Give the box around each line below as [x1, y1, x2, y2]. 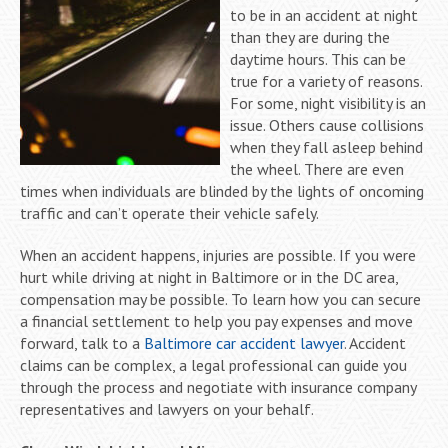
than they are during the [230, 26, 390, 47]
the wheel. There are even [230, 158, 404, 179]
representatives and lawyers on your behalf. [20, 398, 314, 419]
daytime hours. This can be [230, 48, 406, 69]
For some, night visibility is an [230, 92, 426, 113]
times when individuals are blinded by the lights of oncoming [20, 180, 424, 201]
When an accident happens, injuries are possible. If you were [20, 244, 416, 265]
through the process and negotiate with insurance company [20, 376, 416, 397]
